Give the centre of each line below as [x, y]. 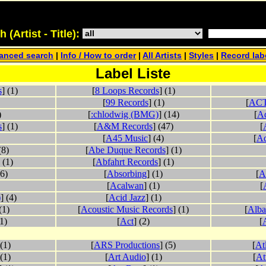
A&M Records [124, 126]
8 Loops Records [127, 91]
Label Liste [133, 73]
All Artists [162, 56]
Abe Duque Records [127, 150]
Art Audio [127, 257]
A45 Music [127, 138]
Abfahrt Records [127, 162]
